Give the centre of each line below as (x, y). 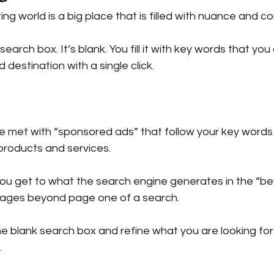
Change (189, 86)
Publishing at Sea (222, 37)
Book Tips (55, 86)
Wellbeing (124, 86)
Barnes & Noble (124, 37)
